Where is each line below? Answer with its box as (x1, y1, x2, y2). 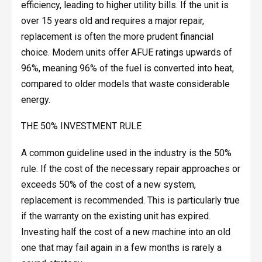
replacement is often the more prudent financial (20, 30, 213, 42)
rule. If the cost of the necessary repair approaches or (20, 163, 240, 174)
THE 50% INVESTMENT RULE (20, 120, 142, 132)
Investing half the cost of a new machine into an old (20, 226, 230, 237)
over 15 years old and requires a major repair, (20, 15, 204, 26)
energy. (20, 94, 50, 105)
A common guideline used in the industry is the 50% (20, 147, 232, 158)
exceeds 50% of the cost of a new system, (20, 178, 196, 190)
